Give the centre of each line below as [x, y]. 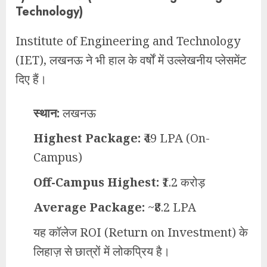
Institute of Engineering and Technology [128, 41]
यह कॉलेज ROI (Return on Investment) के [141, 232]
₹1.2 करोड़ [182, 182]
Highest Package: [87, 138]
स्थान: [46, 113]
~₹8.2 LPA [170, 207]
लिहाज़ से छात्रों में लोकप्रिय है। [102, 252]
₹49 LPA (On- [175, 138]
